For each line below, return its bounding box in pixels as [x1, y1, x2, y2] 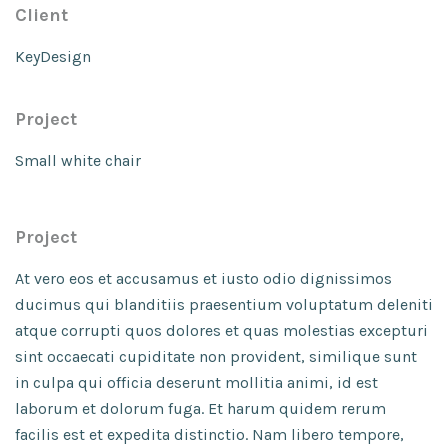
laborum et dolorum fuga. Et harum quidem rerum [15, 399, 386, 418]
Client [15, 4, 68, 26]
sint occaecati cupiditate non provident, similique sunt [15, 347, 417, 366]
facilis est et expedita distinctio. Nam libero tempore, [15, 425, 404, 444]
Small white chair [15, 151, 141, 170]
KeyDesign [15, 47, 91, 66]
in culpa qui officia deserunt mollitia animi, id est [15, 373, 378, 392]
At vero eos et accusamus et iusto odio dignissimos [15, 269, 392, 288]
